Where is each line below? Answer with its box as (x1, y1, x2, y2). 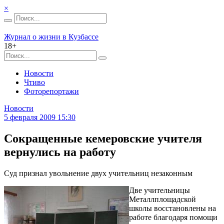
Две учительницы (129, 185, 190, 194)
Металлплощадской (129, 194, 196, 203)
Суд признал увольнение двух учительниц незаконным (4, 168, 192, 177)
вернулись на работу (4, 145, 116, 158)
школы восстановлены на (129, 203, 216, 212)
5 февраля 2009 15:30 (4, 113, 75, 121)
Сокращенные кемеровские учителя (4, 131, 202, 145)
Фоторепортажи (24, 87, 79, 95)
